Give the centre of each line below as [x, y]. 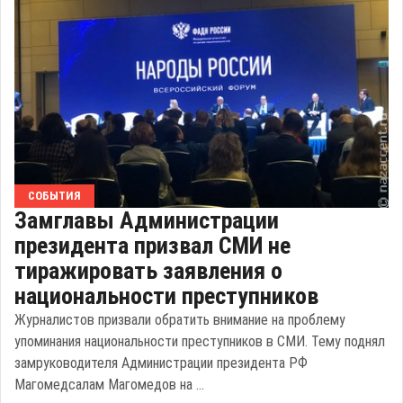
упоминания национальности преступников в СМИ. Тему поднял [200, 342]
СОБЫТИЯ [54, 196]
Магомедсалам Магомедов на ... [109, 385]
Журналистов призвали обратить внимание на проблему [180, 320]
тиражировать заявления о [148, 271]
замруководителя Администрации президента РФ [161, 363]
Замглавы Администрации [147, 221]
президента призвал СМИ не [152, 246]
